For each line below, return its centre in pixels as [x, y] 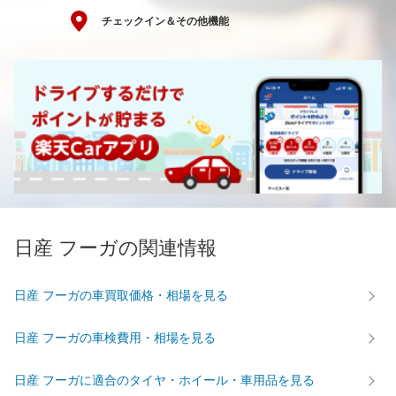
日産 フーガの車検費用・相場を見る [115, 338]
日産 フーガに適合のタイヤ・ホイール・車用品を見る [164, 381]
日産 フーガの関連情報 [115, 247]
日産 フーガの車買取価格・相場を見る [121, 296]
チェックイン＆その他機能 [165, 22]
